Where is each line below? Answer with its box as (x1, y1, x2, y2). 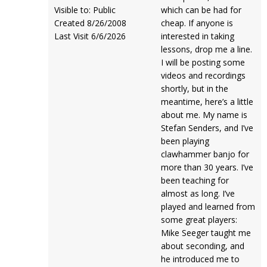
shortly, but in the (160, 83, 228, 94)
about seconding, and (160, 240, 244, 252)
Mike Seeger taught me (160, 227, 251, 238)
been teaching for (160, 175, 229, 186)
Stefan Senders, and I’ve (160, 122, 253, 133)
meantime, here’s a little (160, 96, 253, 107)
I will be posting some (160, 57, 245, 68)
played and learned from (160, 201, 255, 212)
